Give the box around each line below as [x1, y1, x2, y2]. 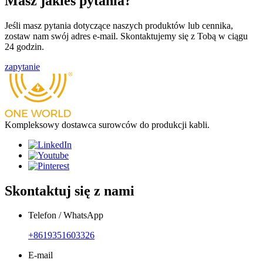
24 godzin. [5, 41, 44, 52]
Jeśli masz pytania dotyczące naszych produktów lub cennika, [5, 20, 233, 31]
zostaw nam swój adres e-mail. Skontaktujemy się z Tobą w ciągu [5, 31, 248, 41]
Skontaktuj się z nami [5, 183, 134, 198]
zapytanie [5, 61, 40, 72]
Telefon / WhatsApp [28, 210, 103, 221]
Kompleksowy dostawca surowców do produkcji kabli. [5, 119, 210, 130]
